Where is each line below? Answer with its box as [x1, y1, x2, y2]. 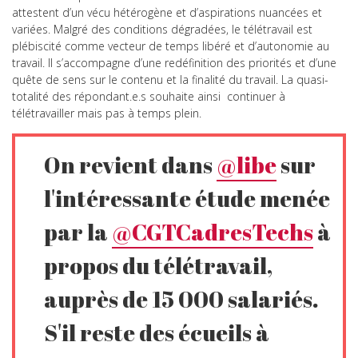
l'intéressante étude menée [44, 182, 331, 213]
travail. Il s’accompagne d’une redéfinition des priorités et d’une [12, 54, 336, 70]
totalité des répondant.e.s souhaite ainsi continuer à [12, 88, 285, 104]
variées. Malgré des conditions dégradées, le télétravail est [12, 21, 312, 37]
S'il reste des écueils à [44, 316, 270, 348]
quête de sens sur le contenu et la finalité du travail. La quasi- [12, 71, 328, 87]
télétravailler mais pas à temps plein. [12, 105, 201, 121]
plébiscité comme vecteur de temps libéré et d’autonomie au [12, 38, 329, 54]
